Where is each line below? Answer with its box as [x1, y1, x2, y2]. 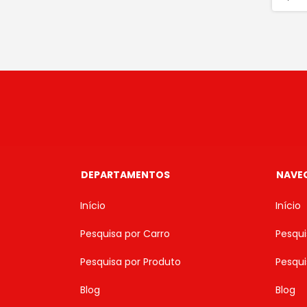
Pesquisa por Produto [80, 254, 181, 269]
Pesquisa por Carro [80, 226, 170, 241]
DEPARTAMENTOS [81, 167, 170, 182]
